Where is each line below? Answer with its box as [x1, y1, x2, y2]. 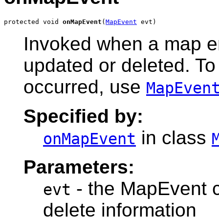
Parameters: [23, 156, 134, 178]
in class [136, 127, 212, 149]
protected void [4, 18, 63, 26]
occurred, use [23, 76, 146, 98]
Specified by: [23, 106, 143, 127]
